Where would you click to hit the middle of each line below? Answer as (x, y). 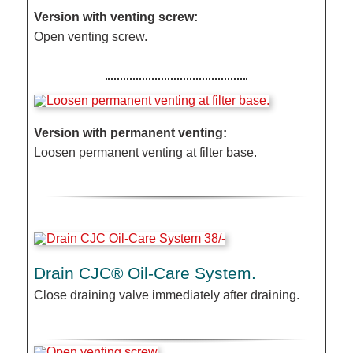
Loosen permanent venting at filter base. (146, 152)
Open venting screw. (91, 37)
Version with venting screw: (116, 17)
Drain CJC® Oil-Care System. (145, 273)
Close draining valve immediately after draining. (167, 295)
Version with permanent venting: (131, 132)
